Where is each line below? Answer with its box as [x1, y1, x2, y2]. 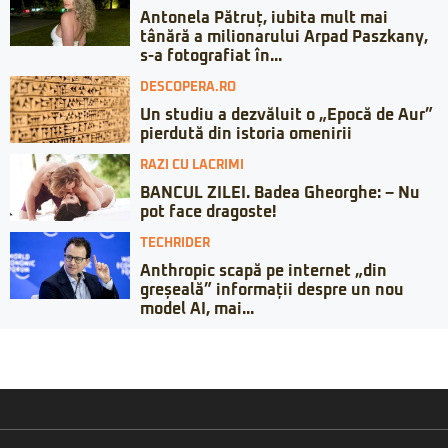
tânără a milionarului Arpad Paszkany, [140, 29, 428, 45]
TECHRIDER [140, 237, 210, 250]
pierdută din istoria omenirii [140, 126, 352, 142]
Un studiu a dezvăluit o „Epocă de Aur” [140, 107, 433, 123]
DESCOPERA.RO [140, 81, 236, 94]
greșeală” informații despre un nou [140, 282, 404, 298]
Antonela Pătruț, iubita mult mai [140, 10, 388, 26]
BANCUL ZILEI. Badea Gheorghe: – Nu [140, 185, 420, 201]
